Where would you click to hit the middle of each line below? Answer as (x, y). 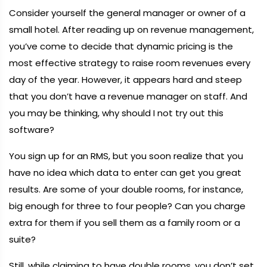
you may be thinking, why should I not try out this (116, 113)
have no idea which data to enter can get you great (125, 173)
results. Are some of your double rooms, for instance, (126, 189)
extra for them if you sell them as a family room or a (125, 223)
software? (32, 130)
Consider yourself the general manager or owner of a (127, 13)
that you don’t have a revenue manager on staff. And (128, 96)
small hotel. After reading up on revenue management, (131, 30)
